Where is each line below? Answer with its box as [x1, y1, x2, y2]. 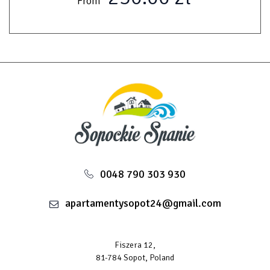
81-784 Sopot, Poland [96, 253, 174, 263]
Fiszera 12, [115, 240, 155, 251]
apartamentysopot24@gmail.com [64, 196, 221, 210]
